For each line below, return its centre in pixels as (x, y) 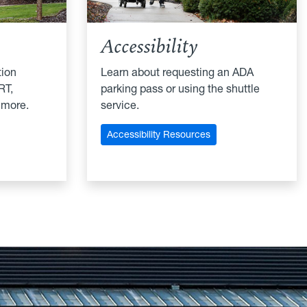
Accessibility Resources (159, 134)
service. (120, 105)
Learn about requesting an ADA (177, 72)
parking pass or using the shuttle (180, 88)
